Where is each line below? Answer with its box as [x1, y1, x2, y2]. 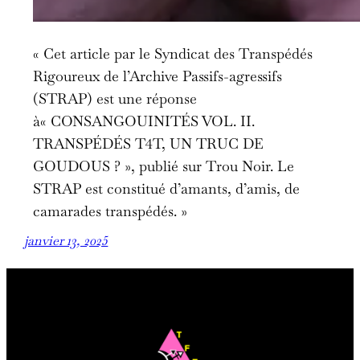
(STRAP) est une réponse [33, 93, 198, 108]
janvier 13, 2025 [24, 235, 108, 249]
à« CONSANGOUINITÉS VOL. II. [33, 116, 256, 131]
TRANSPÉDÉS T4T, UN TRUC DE [33, 138, 264, 153]
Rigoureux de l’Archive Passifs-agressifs [33, 71, 283, 86]
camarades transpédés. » [33, 206, 188, 221]
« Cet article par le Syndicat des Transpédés [33, 48, 313, 63]
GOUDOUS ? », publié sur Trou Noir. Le [33, 161, 295, 176]
